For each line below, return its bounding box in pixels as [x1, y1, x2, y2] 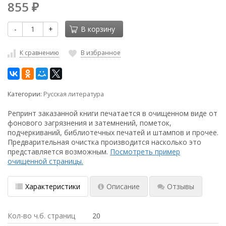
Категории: [8, 89, 43, 98]
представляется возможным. [8, 146, 110, 156]
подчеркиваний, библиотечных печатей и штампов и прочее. [8, 127, 218, 137]
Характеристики [25, 181, 80, 191]
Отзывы [167, 181, 194, 191]
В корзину [81, 24, 115, 34]
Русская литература [43, 89, 104, 98]
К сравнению [20, 48, 59, 57]
